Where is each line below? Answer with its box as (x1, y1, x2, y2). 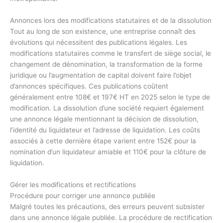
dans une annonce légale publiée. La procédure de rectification (10, 213, 212, 222)
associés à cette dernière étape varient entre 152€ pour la (10, 136, 196, 145)
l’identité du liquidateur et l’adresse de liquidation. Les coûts (10, 125, 200, 134)
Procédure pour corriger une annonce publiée (10, 191, 155, 200)
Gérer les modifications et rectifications (10, 180, 136, 189)
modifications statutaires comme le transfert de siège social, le (10, 49, 211, 57)
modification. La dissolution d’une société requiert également (10, 104, 204, 112)
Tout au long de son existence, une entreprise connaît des (10, 27, 196, 35)
